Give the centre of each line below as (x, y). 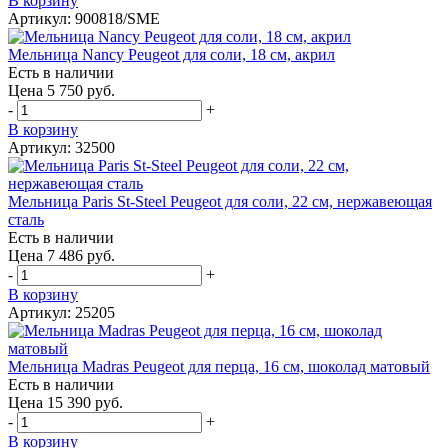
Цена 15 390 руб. (65, 402)
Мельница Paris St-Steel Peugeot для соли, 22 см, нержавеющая (220, 201)
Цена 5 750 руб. (61, 90)
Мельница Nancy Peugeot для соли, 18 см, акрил (171, 54)
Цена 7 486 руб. (61, 255)
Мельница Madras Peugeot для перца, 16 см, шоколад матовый (219, 366)
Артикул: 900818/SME (84, 18)
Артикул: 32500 (61, 147)
